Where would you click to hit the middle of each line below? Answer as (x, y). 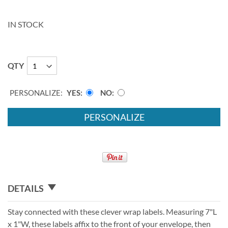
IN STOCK (26, 24)
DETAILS (26, 188)
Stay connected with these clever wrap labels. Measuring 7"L (112, 211)
